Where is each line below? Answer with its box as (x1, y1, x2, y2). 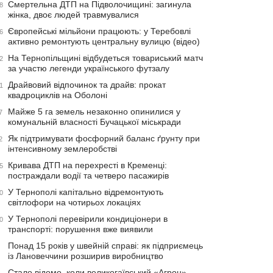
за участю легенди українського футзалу (8, 63, 169, 73)
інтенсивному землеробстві (8, 144, 117, 154)
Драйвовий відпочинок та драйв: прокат (8, 80, 166, 90)
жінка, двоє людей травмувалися (8, 10, 139, 19)
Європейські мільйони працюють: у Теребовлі (8, 26, 191, 36)
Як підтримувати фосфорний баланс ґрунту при (8, 133, 200, 143)
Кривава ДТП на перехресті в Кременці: (8, 160, 167, 170)
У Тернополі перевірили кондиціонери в (8, 214, 168, 224)
